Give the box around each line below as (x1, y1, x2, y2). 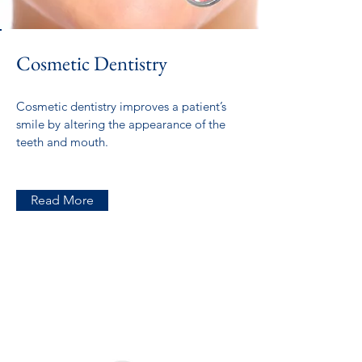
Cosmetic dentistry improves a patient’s (16, 99, 226, 114)
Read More (31, 192, 94, 208)
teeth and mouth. (16, 134, 108, 149)
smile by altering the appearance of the (16, 116, 225, 132)
